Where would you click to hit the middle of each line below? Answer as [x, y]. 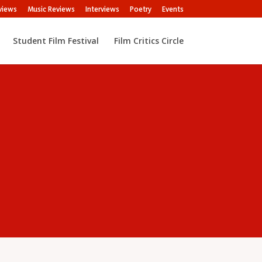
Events [173, 9]
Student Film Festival [56, 41]
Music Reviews [51, 9]
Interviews [102, 9]
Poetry [140, 9]
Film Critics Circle [149, 41]
